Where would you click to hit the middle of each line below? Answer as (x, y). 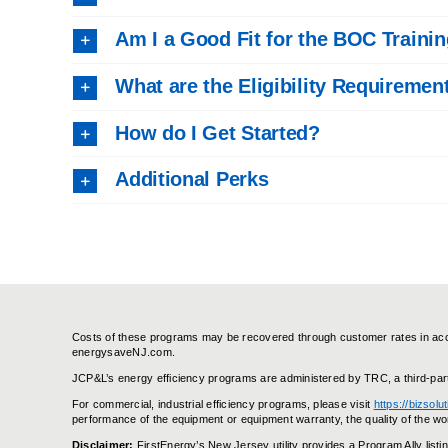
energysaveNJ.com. (123, 352)
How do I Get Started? (217, 132)
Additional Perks (192, 179)
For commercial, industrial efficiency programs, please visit (222, 404)
